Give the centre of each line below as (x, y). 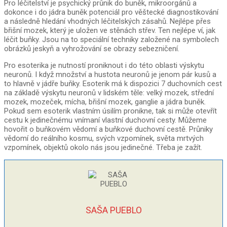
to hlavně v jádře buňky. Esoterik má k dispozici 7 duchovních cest (113, 84)
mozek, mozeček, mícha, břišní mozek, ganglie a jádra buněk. (105, 102)
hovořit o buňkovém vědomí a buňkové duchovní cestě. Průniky (108, 129)
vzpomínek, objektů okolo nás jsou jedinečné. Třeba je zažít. (103, 148)
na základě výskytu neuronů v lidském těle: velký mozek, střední (109, 93)
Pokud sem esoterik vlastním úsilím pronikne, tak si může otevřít (110, 111)
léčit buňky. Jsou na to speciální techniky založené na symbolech (111, 40)
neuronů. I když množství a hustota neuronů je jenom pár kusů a (110, 75)
